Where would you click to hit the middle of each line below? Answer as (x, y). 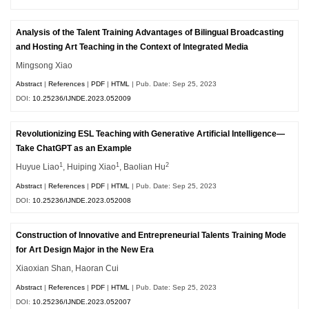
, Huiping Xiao (90, 167)
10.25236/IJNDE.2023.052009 (82, 99)
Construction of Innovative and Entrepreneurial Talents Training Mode (151, 236)
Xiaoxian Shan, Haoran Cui (68, 269)
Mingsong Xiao (44, 65)
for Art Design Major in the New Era (85, 250)
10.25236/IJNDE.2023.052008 (82, 200)
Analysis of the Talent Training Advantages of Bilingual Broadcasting (150, 32)
